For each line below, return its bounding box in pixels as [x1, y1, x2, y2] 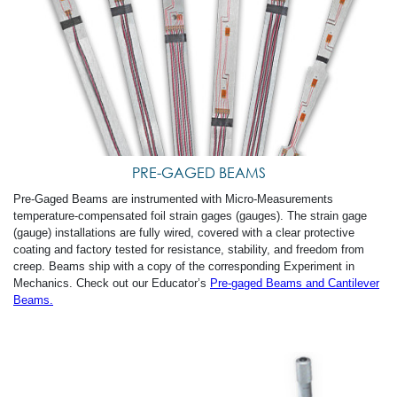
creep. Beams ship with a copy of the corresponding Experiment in [13, 260, 354, 274]
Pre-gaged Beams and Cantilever [210, 276, 379, 291]
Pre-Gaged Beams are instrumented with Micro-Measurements [13, 192, 333, 206]
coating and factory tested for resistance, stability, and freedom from [13, 243, 364, 257]
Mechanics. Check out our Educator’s [13, 276, 210, 291]
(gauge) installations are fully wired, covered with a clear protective [13, 226, 354, 240]
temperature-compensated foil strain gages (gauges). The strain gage [13, 209, 367, 223]
